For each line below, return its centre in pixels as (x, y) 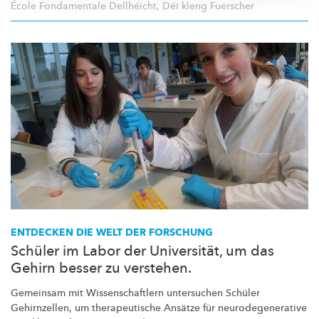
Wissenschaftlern (125, 293)
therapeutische (126, 308)
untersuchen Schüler (212, 293)
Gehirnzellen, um (51, 308)
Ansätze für (189, 308)
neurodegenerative (262, 308)
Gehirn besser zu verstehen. (101, 268)
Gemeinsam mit (48, 293)
